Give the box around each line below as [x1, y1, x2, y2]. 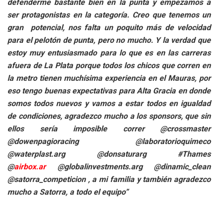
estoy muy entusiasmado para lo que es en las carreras [7, 48, 211, 58]
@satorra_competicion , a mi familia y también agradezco [7, 175, 211, 184]
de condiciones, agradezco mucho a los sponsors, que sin [7, 111, 211, 121]
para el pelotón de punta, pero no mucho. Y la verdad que [7, 36, 211, 45]
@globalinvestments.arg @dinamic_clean [46, 162, 211, 172]
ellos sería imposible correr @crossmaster [7, 124, 211, 134]
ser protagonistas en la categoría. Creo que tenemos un [7, 10, 211, 20]
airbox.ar [14, 162, 46, 172]
